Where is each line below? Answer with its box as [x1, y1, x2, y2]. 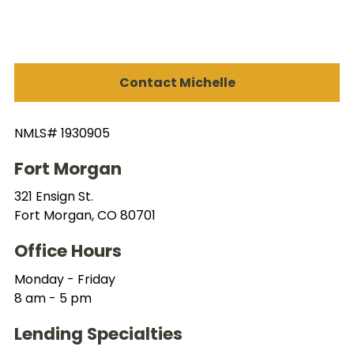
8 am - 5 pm [13, 289, 92, 308]
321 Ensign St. [13, 187, 93, 206]
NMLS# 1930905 [13, 123, 110, 142]
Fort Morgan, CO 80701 [13, 206, 156, 225]
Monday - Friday [13, 270, 115, 289]
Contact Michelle [119, 73, 235, 92]
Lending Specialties [13, 322, 183, 347]
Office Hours [13, 239, 122, 264]
